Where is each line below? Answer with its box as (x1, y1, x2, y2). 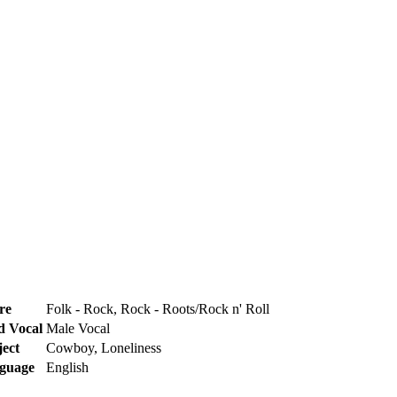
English (46, 359, 89, 375)
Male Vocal (46, 320, 110, 336)
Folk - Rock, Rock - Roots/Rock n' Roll (46, 300, 269, 316)
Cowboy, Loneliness (46, 339, 161, 355)
